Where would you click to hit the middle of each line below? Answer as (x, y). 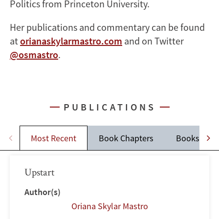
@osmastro (34, 54)
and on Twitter (153, 41)
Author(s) (43, 192)
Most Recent (54, 138)
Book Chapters (126, 138)
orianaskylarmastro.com (71, 41)
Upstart (39, 172)
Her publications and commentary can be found (107, 27)
